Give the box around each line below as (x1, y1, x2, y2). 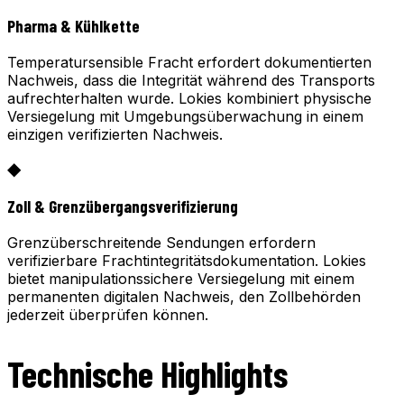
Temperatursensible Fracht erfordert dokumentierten (7, 52, 372, 71)
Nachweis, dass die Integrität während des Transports (7, 70, 375, 89)
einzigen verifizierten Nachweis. (7, 124, 223, 143)
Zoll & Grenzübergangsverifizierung (7, 196, 238, 217)
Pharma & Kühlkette (7, 14, 140, 36)
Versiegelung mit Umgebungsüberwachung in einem (7, 106, 363, 125)
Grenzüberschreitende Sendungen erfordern (7, 234, 316, 252)
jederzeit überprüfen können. (7, 306, 208, 325)
